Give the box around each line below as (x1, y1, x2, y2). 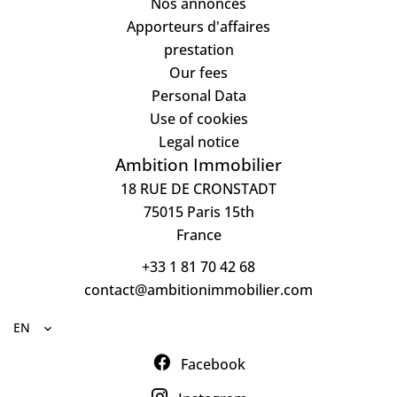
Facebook (180, 354, 245, 375)
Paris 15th (183, 202, 254, 222)
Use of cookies (149, 109, 248, 129)
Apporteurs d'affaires (127, 17, 270, 37)
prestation (163, 40, 234, 60)
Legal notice (158, 132, 239, 152)
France (175, 225, 222, 245)
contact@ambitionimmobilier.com (84, 280, 313, 300)
